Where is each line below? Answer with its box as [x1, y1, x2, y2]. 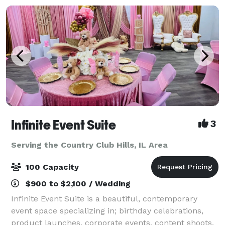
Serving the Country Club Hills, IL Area [11, 140, 168, 150]
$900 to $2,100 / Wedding [23, 178, 131, 188]
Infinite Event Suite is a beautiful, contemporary [11, 193, 197, 203]
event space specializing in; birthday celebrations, [11, 205, 203, 215]
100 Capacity [23, 162, 79, 172]
